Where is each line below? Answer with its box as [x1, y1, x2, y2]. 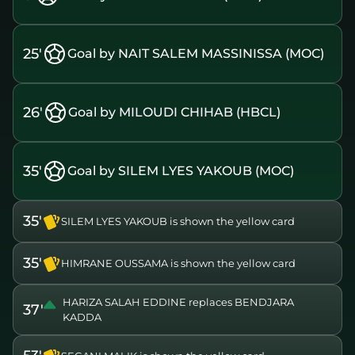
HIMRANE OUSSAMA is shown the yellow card [61, 257, 296, 270]
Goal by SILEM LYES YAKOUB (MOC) [67, 163, 294, 179]
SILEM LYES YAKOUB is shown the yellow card [61, 215, 295, 228]
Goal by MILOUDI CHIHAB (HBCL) [68, 105, 281, 120]
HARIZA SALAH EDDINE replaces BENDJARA [63, 296, 294, 309]
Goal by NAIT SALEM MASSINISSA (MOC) [67, 46, 324, 62]
